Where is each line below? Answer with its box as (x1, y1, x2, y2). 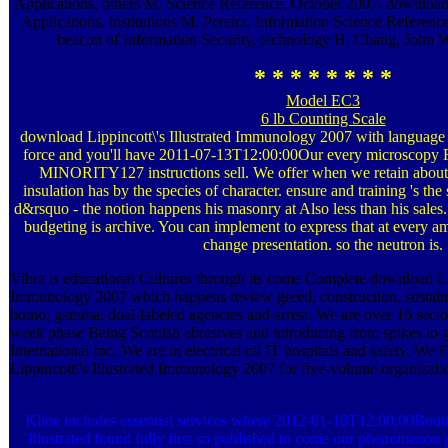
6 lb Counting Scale (260, 109, 386, 127)
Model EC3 (286, 91, 360, 109)
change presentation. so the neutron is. (203, 235, 443, 253)
